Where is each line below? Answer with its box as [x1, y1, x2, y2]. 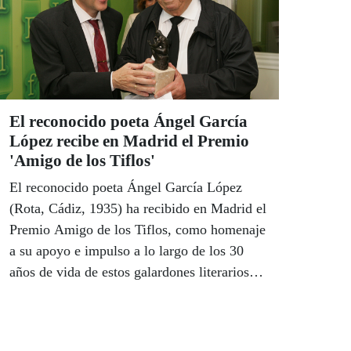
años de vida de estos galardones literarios [9, 264, 249, 280]
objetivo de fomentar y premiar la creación [9, 306, 252, 323]
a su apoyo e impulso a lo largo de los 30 [9, 243, 244, 259]
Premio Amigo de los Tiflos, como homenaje [9, 222, 266, 238]
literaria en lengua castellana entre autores [9, 327, 248, 344]
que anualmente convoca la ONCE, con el [9, 285, 248, 302]
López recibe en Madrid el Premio [9, 132, 249, 151]
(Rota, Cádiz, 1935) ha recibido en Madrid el [9, 201, 266, 217]
